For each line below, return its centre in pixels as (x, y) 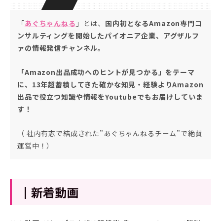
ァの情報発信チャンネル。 (61, 48)
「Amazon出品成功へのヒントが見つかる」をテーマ (106, 72)
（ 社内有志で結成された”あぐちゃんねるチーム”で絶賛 (110, 133)
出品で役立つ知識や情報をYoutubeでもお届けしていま (110, 96)
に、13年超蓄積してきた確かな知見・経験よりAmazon (110, 84)
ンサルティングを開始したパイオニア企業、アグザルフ (108, 35)
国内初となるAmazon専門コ (154, 23)
